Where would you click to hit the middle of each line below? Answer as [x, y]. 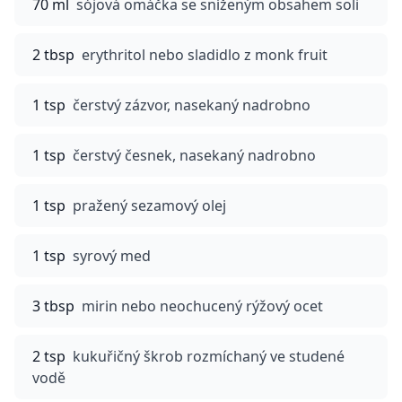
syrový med [112, 256]
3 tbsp [53, 306]
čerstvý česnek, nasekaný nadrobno [194, 155]
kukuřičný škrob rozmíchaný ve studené [209, 356]
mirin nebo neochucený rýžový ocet [202, 306]
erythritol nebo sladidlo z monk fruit [205, 55]
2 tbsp [53, 55]
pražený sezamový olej [149, 205]
